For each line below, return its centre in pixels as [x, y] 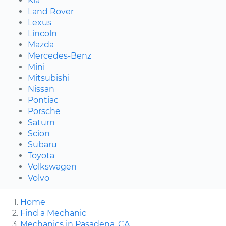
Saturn [41, 122]
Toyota [41, 155]
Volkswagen [52, 166]
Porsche [44, 111]
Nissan [41, 89]
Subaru [42, 144]
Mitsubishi [49, 78]
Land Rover [51, 11]
